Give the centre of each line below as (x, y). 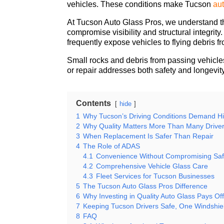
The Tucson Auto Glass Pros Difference (145, 186)
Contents (94, 103)
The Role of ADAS (112, 146)
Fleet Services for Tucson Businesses (155, 176)
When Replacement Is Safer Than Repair (148, 136)
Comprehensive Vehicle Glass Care (152, 166)
